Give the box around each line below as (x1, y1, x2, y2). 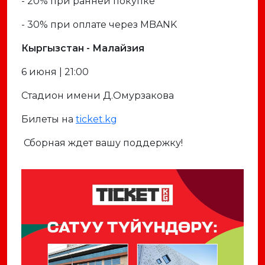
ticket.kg (76, 114, 117, 125)
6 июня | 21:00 (21, 66, 89, 77)
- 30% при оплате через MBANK (21, 19, 177, 30)
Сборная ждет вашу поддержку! (24, 137, 183, 148)
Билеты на (21, 114, 76, 125)
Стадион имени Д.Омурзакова (21, 90, 174, 101)
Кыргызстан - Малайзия (21, 43, 144, 54)
